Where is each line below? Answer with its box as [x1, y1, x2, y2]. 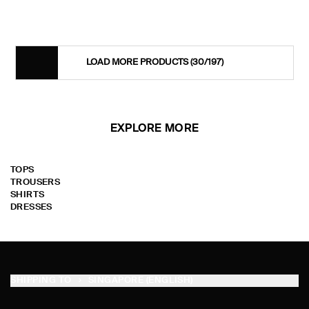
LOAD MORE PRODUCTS [86, 58, 190, 67]
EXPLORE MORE [110, 123, 199, 134]
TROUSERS [10, 178, 61, 187]
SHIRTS [10, 190, 45, 199]
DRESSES [10, 203, 52, 212]
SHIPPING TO [10, 276, 72, 285]
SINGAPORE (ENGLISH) [88, 276, 193, 285]
